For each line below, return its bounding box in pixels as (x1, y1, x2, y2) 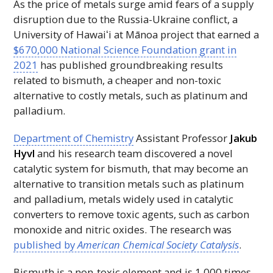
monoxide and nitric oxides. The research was (13, 222, 232, 236)
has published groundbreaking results (38, 57, 224, 72)
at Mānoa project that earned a (112, 27, 260, 41)
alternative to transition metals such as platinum (13, 176, 244, 191)
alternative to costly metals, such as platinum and (13, 88, 249, 102)
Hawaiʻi (76, 27, 112, 41)
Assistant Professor (133, 130, 230, 145)
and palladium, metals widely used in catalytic (13, 191, 234, 206)
